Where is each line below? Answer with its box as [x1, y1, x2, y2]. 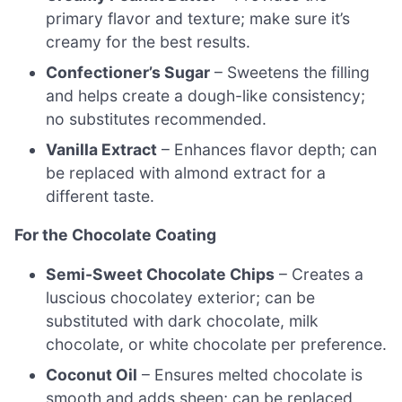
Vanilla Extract [46, 139, 158, 159]
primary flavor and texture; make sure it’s [46, 8, 351, 28]
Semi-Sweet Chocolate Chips [46, 265, 275, 284]
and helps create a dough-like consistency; [46, 85, 366, 105]
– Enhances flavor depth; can [157, 139, 378, 159]
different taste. [46, 186, 155, 205]
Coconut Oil [46, 365, 138, 385]
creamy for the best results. [46, 31, 251, 51]
